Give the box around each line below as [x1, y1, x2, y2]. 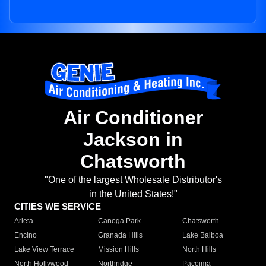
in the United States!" [88, 189, 178, 199]
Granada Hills [98, 231, 143, 240]
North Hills [182, 245, 216, 254]
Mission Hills [98, 245, 140, 254]
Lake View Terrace [14, 245, 74, 254]
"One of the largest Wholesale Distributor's [44, 175, 222, 185]
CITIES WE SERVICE [14, 201, 101, 212]
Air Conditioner [63, 107, 203, 129]
